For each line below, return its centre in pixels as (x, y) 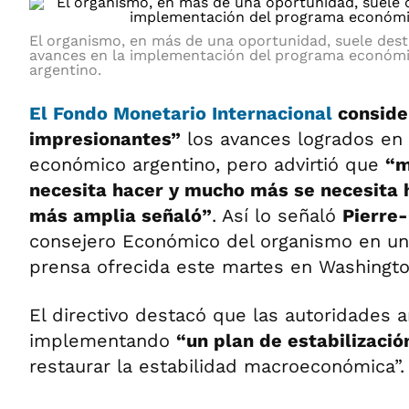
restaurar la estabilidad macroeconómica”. (217, 366)
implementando (103, 341)
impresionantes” (105, 139)
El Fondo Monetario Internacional (181, 113)
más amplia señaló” (121, 215)
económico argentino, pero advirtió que (207, 164)
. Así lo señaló (277, 215)
